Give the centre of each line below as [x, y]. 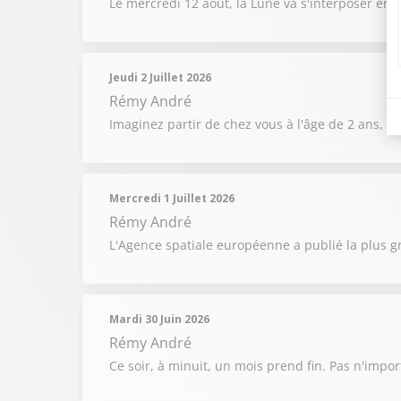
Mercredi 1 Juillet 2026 [172, 198]
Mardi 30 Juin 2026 [159, 319]
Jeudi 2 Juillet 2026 [160, 77]
